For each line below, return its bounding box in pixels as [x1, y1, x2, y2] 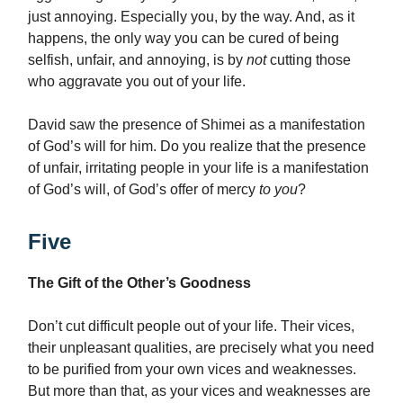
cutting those [270, 52, 351, 68]
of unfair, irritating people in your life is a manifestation [28, 160, 369, 176]
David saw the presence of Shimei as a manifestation [28, 117, 365, 133]
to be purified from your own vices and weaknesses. [28, 362, 356, 378]
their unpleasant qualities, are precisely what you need [28, 340, 374, 356]
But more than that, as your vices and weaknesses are [28, 383, 371, 399]
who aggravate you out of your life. [28, 74, 246, 90]
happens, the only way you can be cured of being [28, 31, 339, 47]
